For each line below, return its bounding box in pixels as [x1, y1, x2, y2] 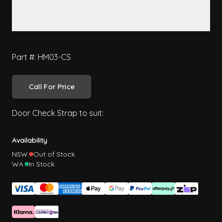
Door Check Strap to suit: [12, 108, 104, 118]
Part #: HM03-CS [12, 52, 71, 62]
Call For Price [28, 82, 75, 92]
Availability [12, 136, 47, 145]
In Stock [29, 160, 55, 169]
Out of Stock [33, 150, 75, 159]
